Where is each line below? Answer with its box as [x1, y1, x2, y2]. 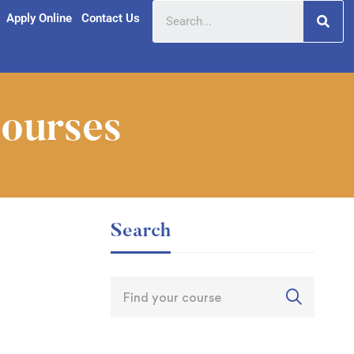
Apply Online [6, 11, 72, 25]
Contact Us [81, 11, 140, 25]
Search [110, 222, 171, 242]
